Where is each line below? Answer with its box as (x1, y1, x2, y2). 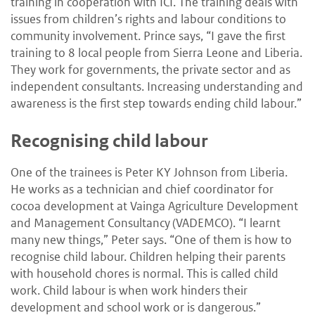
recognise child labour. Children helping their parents (11, 248, 285, 264)
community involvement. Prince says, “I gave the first (11, 27, 285, 44)
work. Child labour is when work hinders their (11, 282, 247, 298)
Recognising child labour (11, 129, 207, 152)
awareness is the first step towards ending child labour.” (11, 95, 302, 111)
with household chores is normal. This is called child (11, 265, 278, 281)
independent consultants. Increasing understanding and (11, 78, 303, 94)
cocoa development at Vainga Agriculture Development (11, 198, 298, 214)
